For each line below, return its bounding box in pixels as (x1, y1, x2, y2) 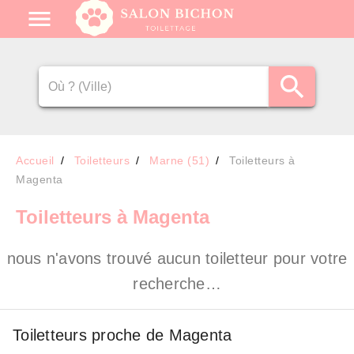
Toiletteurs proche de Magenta (13, 326, 232, 344)
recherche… (133, 275, 221, 292)
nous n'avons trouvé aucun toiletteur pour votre (6, 250, 348, 267)
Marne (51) (149, 154, 209, 167)
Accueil (16, 154, 55, 167)
